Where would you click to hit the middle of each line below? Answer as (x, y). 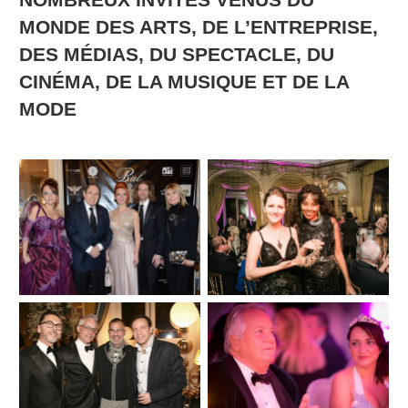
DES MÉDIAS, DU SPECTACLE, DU (176, 54)
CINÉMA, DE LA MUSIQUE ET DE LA (184, 82)
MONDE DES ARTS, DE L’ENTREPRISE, (198, 27)
